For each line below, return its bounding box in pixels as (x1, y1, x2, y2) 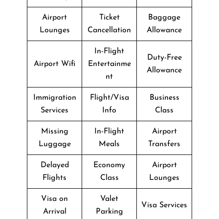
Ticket (99, 13, 120, 22)
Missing (41, 127, 68, 135)
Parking (95, 207, 123, 216)
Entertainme (88, 60, 131, 68)
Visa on (41, 195, 68, 203)
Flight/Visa (89, 93, 129, 102)
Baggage (148, 13, 180, 22)
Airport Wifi (34, 60, 75, 68)
